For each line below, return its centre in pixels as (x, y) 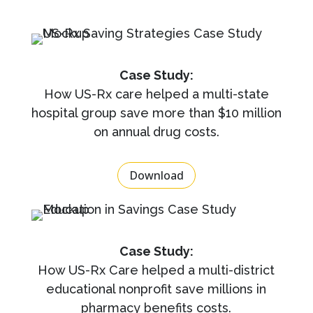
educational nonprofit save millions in (156, 289)
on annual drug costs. (156, 131)
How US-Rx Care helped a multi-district (156, 270)
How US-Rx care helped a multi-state (156, 94)
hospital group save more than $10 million (156, 112)
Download (156, 175)
